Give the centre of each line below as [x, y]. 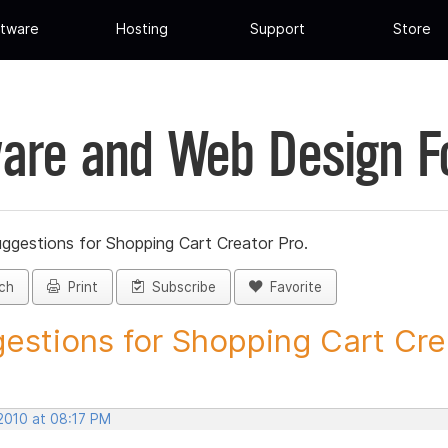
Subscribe [180, 287]
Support [277, 29]
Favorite [292, 287]
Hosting [142, 29]
